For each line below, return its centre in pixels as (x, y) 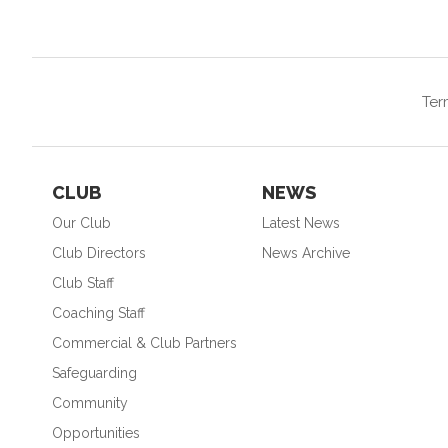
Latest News (300, 222)
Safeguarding (94, 372)
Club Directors (99, 252)
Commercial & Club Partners (144, 342)
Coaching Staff (98, 312)
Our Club (81, 222)
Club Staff (83, 282)
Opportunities (96, 432)
